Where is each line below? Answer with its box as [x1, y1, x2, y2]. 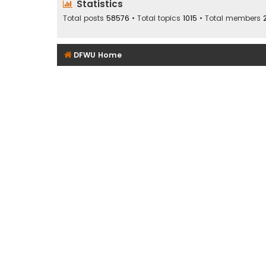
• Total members [197, 12, 263, 23]
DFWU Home [74, 50, 122, 61]
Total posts [63, 12, 106, 23]
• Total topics [129, 12, 183, 23]
